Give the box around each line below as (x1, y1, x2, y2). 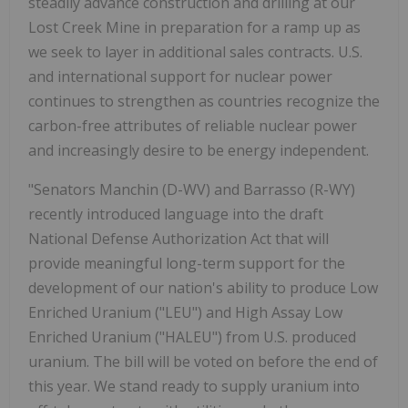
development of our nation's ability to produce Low (28, 278, 378, 299)
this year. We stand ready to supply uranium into (28, 376, 360, 397)
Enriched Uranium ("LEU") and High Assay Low (28, 302, 342, 323)
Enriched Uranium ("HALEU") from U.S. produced (28, 327, 356, 348)
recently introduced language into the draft (28, 204, 323, 225)
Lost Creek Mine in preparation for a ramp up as (28, 17, 361, 38)
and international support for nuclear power (28, 66, 332, 87)
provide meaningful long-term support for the (28, 253, 345, 274)
